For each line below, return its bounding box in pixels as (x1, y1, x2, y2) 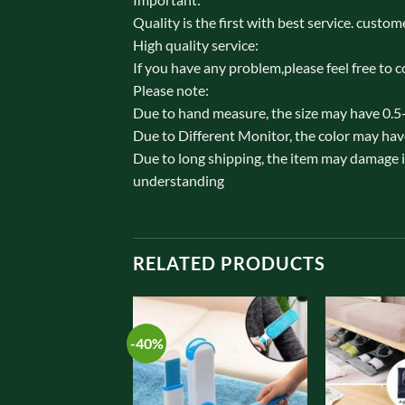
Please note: (133, 81, 209, 99)
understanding (133, 172, 224, 190)
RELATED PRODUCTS (133, 252, 325, 275)
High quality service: (133, 36, 259, 54)
